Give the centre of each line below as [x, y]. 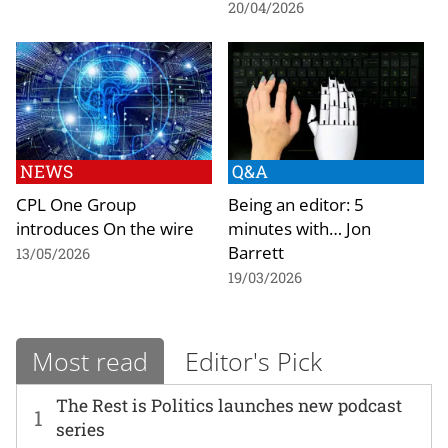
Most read [90, 360]
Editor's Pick [253, 360]
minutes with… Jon [299, 228]
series [81, 430]
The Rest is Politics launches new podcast [229, 406]
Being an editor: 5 [296, 204]
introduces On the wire [105, 228]
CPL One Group [76, 204]
